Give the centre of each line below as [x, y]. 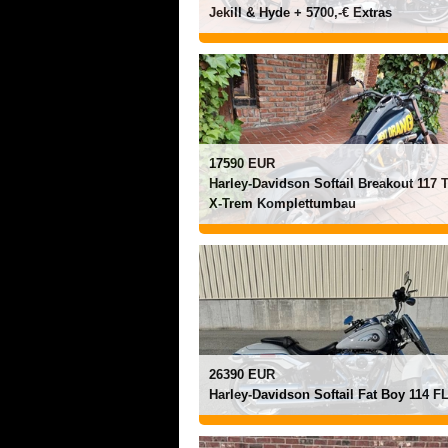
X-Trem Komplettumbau [282, 203]
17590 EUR [242, 163]
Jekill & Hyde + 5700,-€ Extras [300, 12]
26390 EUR [242, 374]
